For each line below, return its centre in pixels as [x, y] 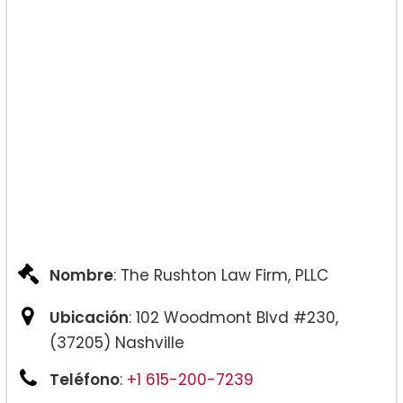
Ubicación [89, 317]
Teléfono [85, 379]
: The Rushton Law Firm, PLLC [221, 275]
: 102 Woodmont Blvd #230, [233, 317]
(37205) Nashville [117, 342]
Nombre [81, 275]
